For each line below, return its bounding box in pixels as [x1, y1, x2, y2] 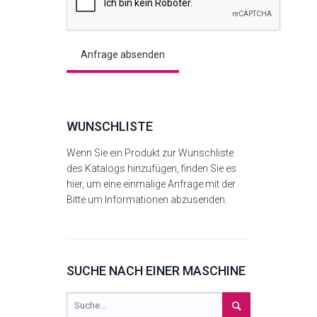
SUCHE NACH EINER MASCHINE [67, 263, 246, 279]
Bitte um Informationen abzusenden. [67, 194, 227, 206]
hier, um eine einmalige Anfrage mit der [67, 178, 236, 190]
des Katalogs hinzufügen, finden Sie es [67, 163, 236, 175]
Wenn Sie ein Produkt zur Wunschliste [67, 147, 234, 159]
